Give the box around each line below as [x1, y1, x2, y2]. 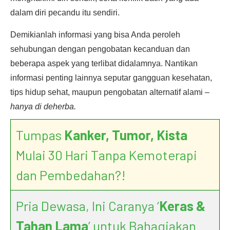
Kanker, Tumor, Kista [64, 127, 187, 143]
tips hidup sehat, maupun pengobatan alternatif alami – [10, 88, 209, 97]
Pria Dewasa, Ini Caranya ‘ [16, 198, 159, 214]
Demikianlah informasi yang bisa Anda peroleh [10, 30, 180, 39]
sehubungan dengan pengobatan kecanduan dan [10, 45, 190, 53]
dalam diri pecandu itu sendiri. [10, 8, 120, 17]
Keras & [159, 198, 205, 214]
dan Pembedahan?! [16, 167, 126, 183]
